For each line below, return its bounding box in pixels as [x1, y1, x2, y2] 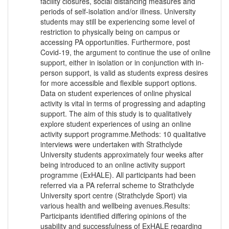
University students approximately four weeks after [40, 149, 203, 160]
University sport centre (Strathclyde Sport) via [40, 190, 187, 201]
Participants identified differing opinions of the [40, 211, 187, 221]
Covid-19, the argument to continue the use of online [40, 47, 211, 58]
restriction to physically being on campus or [40, 27, 180, 37]
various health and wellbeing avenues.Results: [40, 200, 190, 211]
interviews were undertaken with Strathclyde [40, 139, 182, 150]
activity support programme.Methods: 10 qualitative [40, 129, 206, 140]
